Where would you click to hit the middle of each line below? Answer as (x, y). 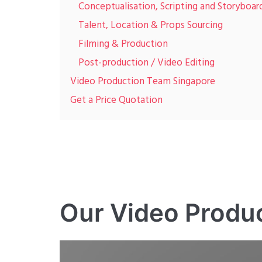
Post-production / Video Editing (146, 63)
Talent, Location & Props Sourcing (151, 25)
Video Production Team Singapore (143, 82)
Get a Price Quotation (116, 100)
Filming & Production (123, 44)
